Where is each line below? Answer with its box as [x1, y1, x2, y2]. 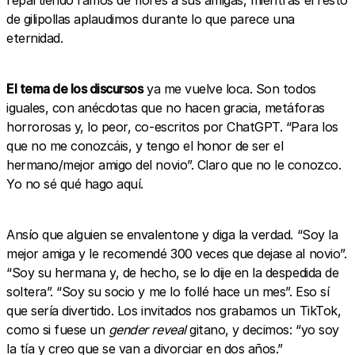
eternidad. [6, 30, 63, 46]
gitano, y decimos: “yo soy [189, 322, 339, 338]
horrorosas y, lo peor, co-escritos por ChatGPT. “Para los [6, 119, 338, 135]
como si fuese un [6, 322, 109, 338]
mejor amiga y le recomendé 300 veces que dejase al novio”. [6, 246, 347, 261]
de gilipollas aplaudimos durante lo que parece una [6, 11, 295, 27]
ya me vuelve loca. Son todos [143, 81, 316, 97]
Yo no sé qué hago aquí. [6, 176, 143, 192]
